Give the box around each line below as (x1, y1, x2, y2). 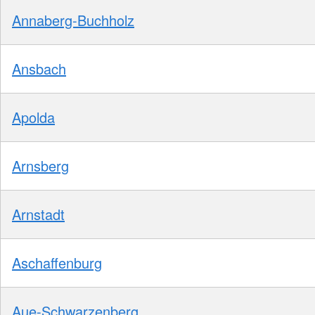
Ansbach (12, 58, 66, 79)
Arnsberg (12, 155, 69, 176)
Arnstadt (12, 203, 65, 224)
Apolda (12, 106, 55, 127)
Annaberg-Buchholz (12, 9, 134, 30)
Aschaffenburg (12, 252, 102, 273)
